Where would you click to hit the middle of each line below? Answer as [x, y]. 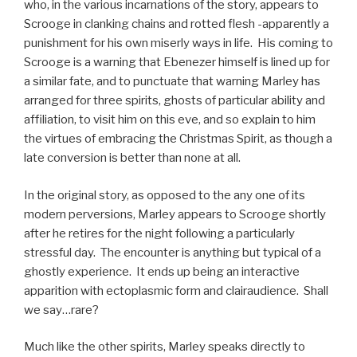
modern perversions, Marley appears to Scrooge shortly [175, 214]
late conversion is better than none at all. [132, 158]
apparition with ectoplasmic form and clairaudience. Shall [176, 290]
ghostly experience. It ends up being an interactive [162, 271]
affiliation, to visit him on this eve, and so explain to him [170, 120]
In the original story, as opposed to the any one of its [165, 195]
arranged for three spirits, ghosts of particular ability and [175, 101]
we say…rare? [61, 310]
